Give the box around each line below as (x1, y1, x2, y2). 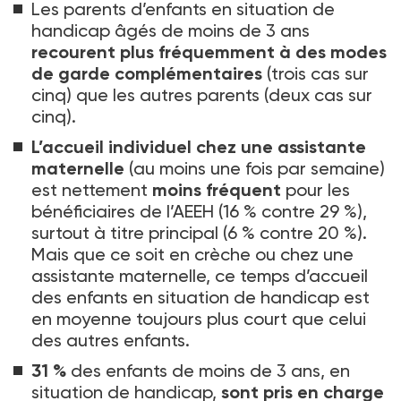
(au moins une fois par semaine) (124, 157, 385, 179)
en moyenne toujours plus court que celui (31, 307, 366, 329)
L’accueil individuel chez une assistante (31, 135, 366, 158)
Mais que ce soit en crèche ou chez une (31, 243, 354, 265)
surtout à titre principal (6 (31, 221, 237, 243)
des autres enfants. (31, 328, 190, 351)
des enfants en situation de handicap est (31, 286, 370, 308)
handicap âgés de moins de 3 (31, 19, 276, 41)
